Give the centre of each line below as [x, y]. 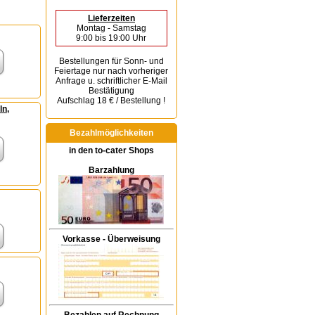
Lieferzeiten [111, 18]
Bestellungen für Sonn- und [111, 61]
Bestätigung [111, 91]
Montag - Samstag [111, 28]
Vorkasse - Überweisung [111, 239]
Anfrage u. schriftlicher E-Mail [111, 81]
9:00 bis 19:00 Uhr [111, 38]
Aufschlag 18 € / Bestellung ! [111, 101]
